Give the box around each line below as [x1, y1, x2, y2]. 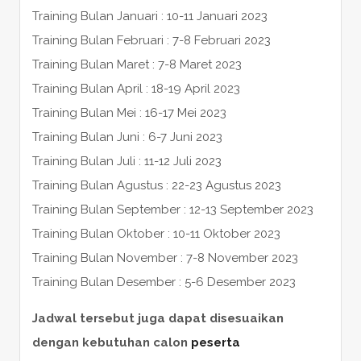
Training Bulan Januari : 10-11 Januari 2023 [31, 8, 268, 23]
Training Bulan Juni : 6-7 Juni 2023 [31, 129, 222, 144]
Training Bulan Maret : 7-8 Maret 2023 [31, 56, 242, 72]
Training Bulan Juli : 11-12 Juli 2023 [31, 153, 222, 168]
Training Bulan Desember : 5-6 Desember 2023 [31, 274, 296, 289]
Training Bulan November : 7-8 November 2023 [31, 250, 298, 265]
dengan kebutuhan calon [31, 334, 191, 350]
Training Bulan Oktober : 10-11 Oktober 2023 [31, 226, 280, 241]
